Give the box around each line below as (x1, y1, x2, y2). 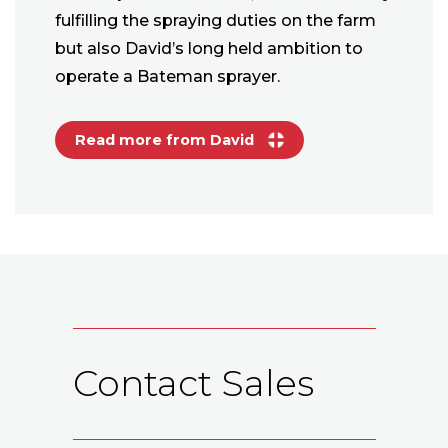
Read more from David (75, 131, 258, 150)
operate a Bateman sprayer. (55, 67, 280, 87)
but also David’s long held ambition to (55, 39, 363, 59)
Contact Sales (72, 360, 314, 405)
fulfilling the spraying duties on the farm (55, 11, 376, 31)
